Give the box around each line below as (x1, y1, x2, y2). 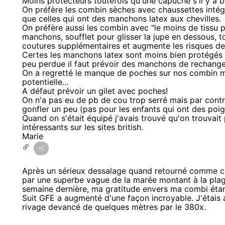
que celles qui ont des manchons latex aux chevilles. (22, 13, 221, 24)
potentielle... (22, 76, 68, 87)
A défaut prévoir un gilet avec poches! (22, 85, 168, 96)
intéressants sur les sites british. (22, 122, 143, 132)
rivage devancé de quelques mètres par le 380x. (22, 201, 206, 212)
